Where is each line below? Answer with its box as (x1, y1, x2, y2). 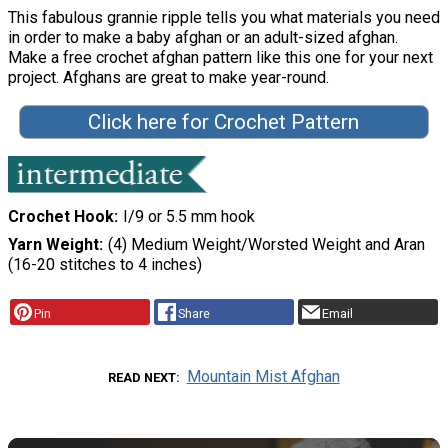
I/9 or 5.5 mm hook (122, 207, 255, 227)
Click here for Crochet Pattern (88, 110, 360, 135)
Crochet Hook (8, 207, 114, 227)
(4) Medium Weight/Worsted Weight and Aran (107, 235, 425, 255)
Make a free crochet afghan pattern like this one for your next (8, 48, 433, 68)
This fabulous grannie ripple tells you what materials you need (8, 8, 440, 28)
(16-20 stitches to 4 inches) (8, 255, 202, 275)
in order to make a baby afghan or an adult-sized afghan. (8, 28, 398, 48)
